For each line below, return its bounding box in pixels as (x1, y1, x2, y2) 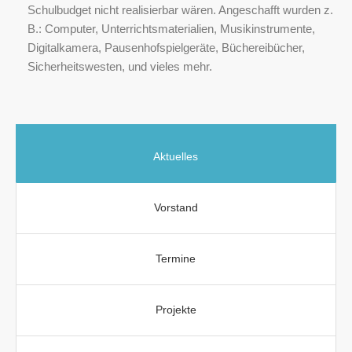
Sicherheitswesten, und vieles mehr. (27, 59, 212, 73)
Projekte (155, 302, 196, 316)
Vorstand (153, 200, 198, 214)
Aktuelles (153, 149, 199, 163)
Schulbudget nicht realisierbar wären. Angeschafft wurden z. (27, 2, 333, 16)
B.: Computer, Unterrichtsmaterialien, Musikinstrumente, (27, 21, 315, 35)
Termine (156, 251, 196, 265)
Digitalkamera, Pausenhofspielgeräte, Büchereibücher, (27, 40, 305, 54)
